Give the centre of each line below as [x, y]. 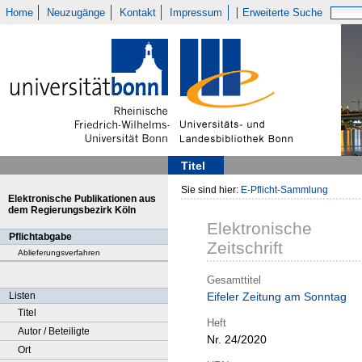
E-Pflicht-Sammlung [284, 190]
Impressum [196, 13]
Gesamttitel [234, 280]
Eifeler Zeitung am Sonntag [277, 297]
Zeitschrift [245, 248]
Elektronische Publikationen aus [82, 199]
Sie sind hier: [211, 190]
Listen [22, 296]
